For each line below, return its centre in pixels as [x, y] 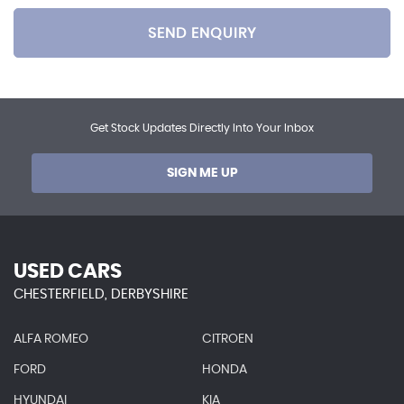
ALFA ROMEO [51, 340]
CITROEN [227, 340]
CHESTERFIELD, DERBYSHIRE [101, 295]
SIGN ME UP [202, 174]
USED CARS [68, 272]
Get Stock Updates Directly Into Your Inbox [202, 129]
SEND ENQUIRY [202, 33]
